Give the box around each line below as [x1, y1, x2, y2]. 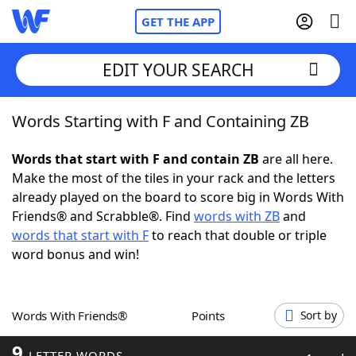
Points [198, 308, 225, 323]
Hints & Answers [165, 285, 265, 303]
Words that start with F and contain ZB [12, 150, 259, 168]
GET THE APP [141, 14, 215, 29]
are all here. [259, 150, 333, 168]
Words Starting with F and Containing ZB [12, 110, 309, 132]
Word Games [44, 329, 126, 346]
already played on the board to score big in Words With [12, 188, 344, 206]
